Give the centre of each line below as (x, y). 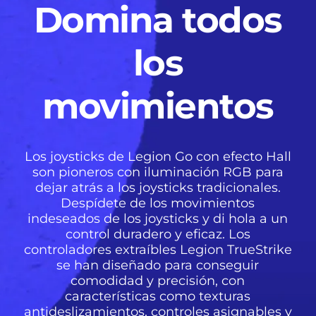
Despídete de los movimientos (158, 203)
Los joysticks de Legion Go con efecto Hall (158, 156)
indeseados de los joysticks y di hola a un (158, 218)
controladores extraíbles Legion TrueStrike (158, 249)
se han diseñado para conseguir (158, 265)
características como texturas (158, 296)
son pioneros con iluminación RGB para (158, 172)
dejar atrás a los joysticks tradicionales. (158, 187)
